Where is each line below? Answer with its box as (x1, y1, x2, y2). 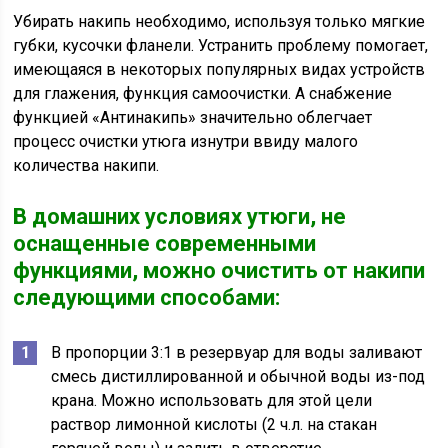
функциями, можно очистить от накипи (13, 258, 426, 284)
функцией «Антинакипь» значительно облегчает (13, 108, 373, 128)
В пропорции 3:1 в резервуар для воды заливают (51, 343, 423, 363)
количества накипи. (13, 156, 160, 176)
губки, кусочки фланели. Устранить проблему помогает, (13, 36, 429, 56)
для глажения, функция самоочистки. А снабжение (13, 84, 393, 104)
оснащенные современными (13, 231, 317, 257)
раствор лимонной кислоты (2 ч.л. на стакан (51, 415, 378, 435)
